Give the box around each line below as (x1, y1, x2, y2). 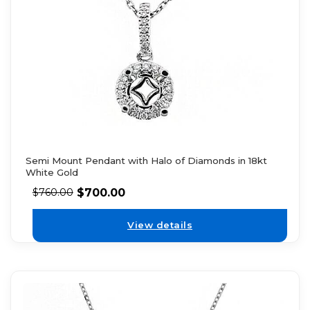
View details (127, 219, 192, 231)
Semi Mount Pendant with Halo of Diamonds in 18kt (25, 154, 267, 166)
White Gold (25, 166, 78, 178)
